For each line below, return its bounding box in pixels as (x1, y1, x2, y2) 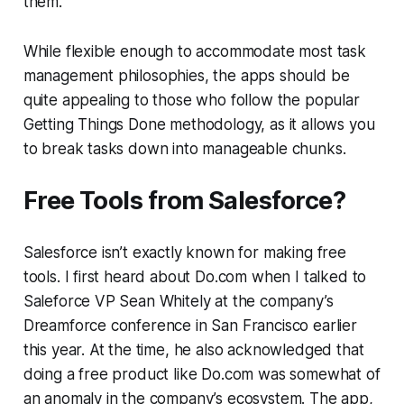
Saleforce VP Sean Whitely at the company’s (23, 291, 334, 310)
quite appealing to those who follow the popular (23, 90, 360, 109)
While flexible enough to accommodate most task (23, 41, 366, 60)
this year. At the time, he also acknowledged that (23, 340, 364, 359)
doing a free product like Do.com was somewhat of (23, 364, 381, 383)
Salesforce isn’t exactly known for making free (23, 243, 346, 262)
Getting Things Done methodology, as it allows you (23, 115, 375, 133)
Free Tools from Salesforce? (23, 185, 346, 216)
